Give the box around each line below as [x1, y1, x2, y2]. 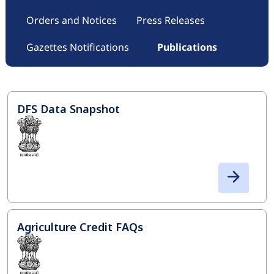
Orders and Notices [26, 13, 117, 27]
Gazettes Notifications [26, 40, 129, 54]
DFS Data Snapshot [17, 101, 120, 116]
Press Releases [136, 13, 205, 27]
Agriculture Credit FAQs [17, 219, 143, 234]
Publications [157, 40, 217, 54]
